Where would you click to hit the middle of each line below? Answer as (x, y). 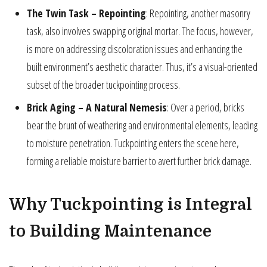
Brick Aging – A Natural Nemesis (97, 108)
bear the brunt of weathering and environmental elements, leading (142, 125)
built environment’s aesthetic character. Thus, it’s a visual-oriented (142, 67)
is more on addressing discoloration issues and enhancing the (135, 49)
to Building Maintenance (110, 232)
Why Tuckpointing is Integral (131, 205)
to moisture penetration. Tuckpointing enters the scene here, (133, 143)
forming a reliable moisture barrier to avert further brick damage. (139, 161)
